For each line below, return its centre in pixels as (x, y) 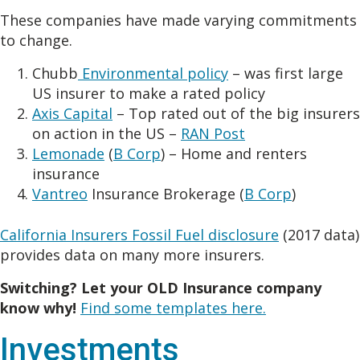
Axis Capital (72, 114)
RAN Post (213, 134)
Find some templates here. (173, 308)
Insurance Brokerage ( (166, 194)
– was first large (286, 74)
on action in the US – (106, 134)
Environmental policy (153, 74)
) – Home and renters (234, 154)
